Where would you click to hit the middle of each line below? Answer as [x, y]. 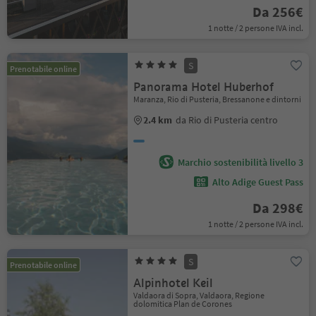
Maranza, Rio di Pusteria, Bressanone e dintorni [218, 99]
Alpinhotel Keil [174, 283]
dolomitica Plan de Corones [183, 304]
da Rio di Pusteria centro [227, 120]
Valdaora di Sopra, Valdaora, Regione [199, 295]
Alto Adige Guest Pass [257, 182]
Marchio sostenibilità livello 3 [240, 162]
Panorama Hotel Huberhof [204, 87]
